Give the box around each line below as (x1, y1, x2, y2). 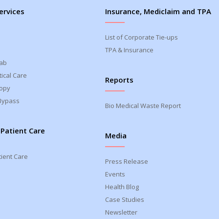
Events (105, 170, 126, 178)
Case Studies (105, 195, 145, 204)
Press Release (105, 157, 149, 166)
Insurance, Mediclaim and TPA (105, 6, 212, 16)
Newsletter (105, 208, 138, 217)
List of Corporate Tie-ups (105, 33, 178, 42)
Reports (105, 75, 134, 85)
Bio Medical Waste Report (105, 101, 181, 110)
